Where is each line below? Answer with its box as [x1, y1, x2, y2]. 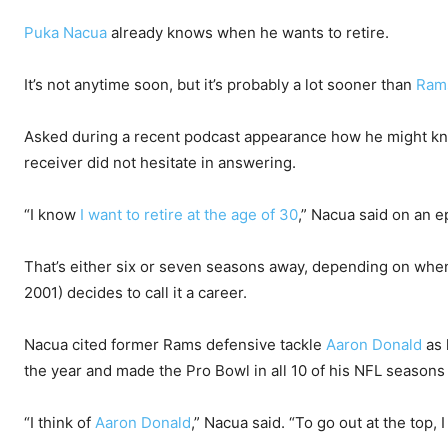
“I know [24, 205, 80, 225]
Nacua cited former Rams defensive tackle [24, 335, 326, 355]
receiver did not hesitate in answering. [24, 153, 296, 173]
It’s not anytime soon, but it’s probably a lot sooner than [24, 75, 416, 95]
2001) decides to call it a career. [24, 283, 247, 303]
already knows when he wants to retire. [107, 23, 389, 43]
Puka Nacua [24, 23, 107, 43]
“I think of [24, 413, 95, 433]
